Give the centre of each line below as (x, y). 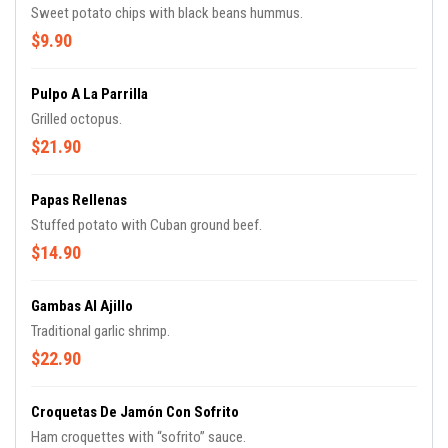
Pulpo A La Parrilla (89, 94)
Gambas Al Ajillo (82, 306)
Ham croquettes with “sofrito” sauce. (138, 437)
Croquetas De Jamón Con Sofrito (135, 412)
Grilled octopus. (76, 119)
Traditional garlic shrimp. (100, 331)
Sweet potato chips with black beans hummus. (167, 13)
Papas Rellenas (79, 200)
